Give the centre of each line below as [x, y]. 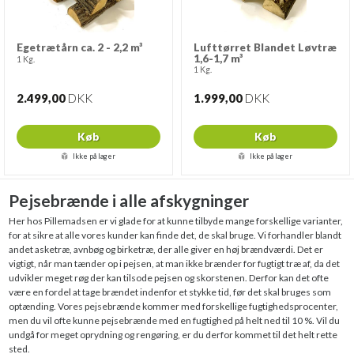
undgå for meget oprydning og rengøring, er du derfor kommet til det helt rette [173, 335]
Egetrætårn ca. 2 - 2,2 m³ [80, 47]
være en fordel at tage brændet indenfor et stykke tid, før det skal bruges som [170, 292]
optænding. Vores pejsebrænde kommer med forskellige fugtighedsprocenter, [174, 306]
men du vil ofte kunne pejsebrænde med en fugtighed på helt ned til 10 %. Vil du [175, 320]
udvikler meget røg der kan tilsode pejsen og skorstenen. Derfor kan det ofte [169, 278]
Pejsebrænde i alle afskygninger [129, 200]
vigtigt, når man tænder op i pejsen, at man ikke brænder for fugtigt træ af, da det [175, 264]
